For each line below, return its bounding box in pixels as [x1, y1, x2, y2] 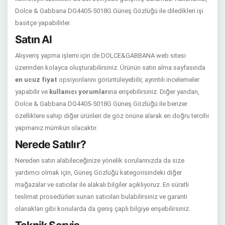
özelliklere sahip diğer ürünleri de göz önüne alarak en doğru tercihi [15, 112, 209, 120]
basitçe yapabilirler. [15, 19, 71, 27]
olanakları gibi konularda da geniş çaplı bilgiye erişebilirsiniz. [15, 205, 190, 212]
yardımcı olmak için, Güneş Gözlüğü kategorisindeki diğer [15, 169, 182, 176]
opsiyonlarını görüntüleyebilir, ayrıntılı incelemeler [57, 76, 199, 83]
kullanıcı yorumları [49, 88, 110, 95]
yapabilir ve [15, 88, 49, 95]
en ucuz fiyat [15, 76, 57, 83]
